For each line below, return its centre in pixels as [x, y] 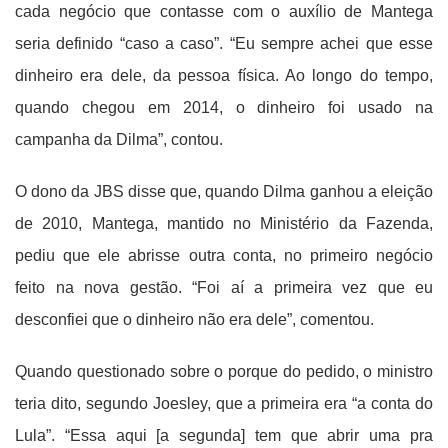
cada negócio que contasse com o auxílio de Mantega [224, 12]
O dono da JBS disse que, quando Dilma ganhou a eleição [224, 192]
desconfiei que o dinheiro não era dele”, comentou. [194, 320]
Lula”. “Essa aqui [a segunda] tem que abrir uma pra [224, 436]
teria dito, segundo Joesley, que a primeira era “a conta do [224, 404]
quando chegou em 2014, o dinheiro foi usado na [224, 108]
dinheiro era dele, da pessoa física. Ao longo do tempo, [224, 76]
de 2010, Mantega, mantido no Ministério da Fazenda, [224, 224]
